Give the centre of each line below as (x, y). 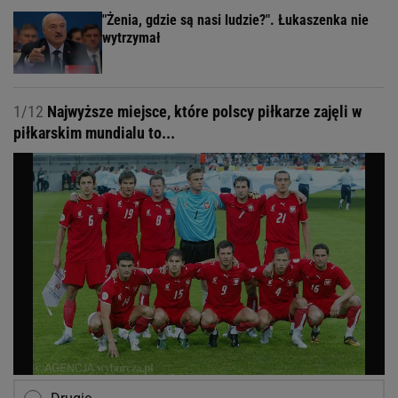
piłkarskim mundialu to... (94, 133)
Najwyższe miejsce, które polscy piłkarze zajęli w (203, 112)
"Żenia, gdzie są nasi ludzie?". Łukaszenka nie (235, 20)
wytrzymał (131, 38)
